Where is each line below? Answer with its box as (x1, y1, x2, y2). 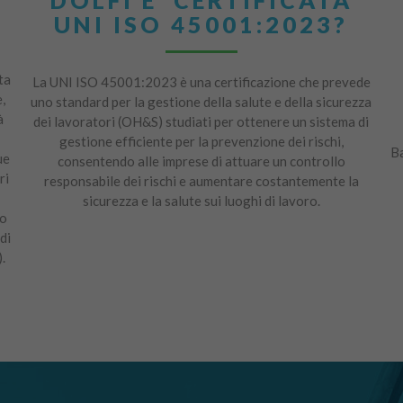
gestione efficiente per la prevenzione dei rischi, (58, 132, 344, 149)
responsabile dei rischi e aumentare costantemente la (43, 172, 359, 189)
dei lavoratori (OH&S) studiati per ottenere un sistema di (33, 112, 370, 130)
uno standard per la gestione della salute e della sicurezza (31, 93, 372, 110)
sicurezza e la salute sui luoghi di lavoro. (82, 192, 320, 209)
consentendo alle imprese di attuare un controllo (57, 152, 345, 169)
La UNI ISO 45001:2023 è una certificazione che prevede (31, 73, 371, 90)
